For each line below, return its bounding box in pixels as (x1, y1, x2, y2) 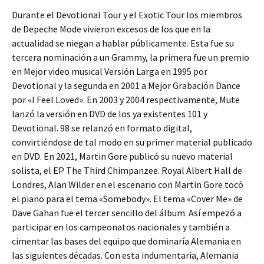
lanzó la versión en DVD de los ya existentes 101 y (12, 108, 207, 120)
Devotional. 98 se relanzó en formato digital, (12, 122, 192, 134)
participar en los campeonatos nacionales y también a (12, 221, 230, 233)
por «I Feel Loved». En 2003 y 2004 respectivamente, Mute (12, 94, 240, 106)
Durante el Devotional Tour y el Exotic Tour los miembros (12, 9, 242, 21)
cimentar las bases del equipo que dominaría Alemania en (12, 235, 241, 247)
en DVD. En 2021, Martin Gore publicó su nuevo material (12, 150, 233, 163)
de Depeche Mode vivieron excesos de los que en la (12, 23, 210, 35)
